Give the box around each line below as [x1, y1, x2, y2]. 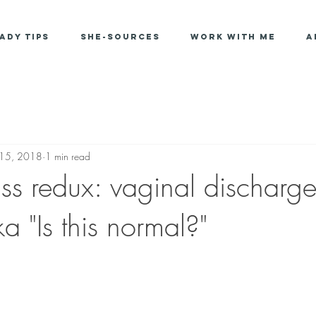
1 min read [45, 149, 90, 163]
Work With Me [190, 32, 276, 42]
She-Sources [80, 32, 160, 42]
